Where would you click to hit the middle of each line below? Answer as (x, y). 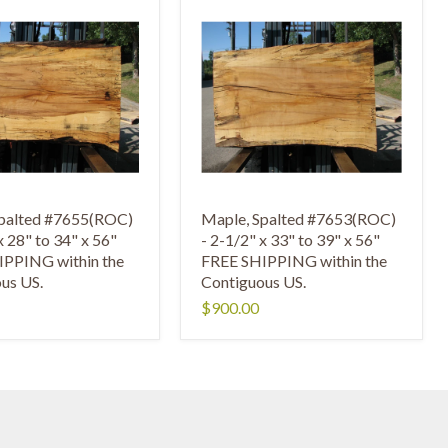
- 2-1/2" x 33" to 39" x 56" (291, 239)
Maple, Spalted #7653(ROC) (299, 218)
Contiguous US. (254, 281)
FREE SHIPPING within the (294, 260)
